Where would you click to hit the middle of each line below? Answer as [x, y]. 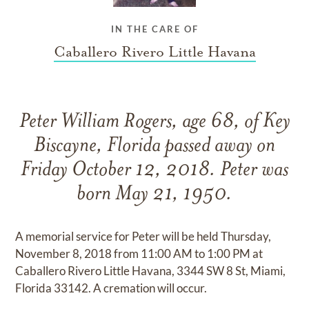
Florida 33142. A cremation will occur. [111, 288]
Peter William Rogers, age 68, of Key [154, 122]
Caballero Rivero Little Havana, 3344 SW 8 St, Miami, [151, 270]
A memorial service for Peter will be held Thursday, [143, 236]
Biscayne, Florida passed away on [154, 146]
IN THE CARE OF [154, 29]
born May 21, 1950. [154, 195]
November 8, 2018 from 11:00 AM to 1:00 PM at [139, 253]
